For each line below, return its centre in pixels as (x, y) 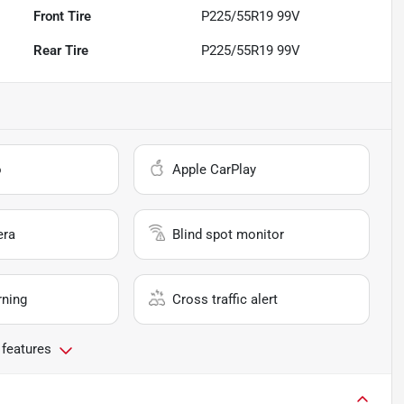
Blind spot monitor (229, 235)
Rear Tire (61, 51)
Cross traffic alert (225, 300)
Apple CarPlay (215, 170)
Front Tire (63, 17)
